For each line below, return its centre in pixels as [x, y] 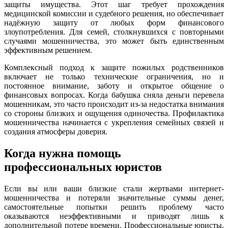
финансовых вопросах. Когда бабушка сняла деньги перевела [114, 95]
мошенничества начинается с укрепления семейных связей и [114, 122]
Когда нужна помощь [63, 153]
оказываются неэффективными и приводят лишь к [114, 216]
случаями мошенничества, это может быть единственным [114, 41]
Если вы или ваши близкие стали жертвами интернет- [114, 188]
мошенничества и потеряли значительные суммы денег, [114, 197]
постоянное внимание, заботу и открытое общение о [114, 85]
